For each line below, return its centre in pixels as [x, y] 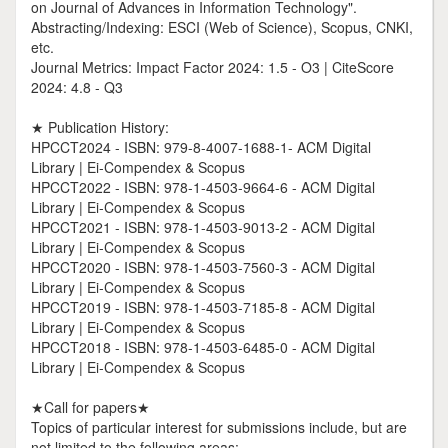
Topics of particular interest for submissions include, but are [219, 427]
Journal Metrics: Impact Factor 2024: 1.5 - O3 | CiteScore [212, 67]
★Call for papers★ [90, 407]
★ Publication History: [100, 127]
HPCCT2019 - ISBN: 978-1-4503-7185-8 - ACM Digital [203, 307]
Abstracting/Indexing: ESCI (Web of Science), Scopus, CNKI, [222, 27]
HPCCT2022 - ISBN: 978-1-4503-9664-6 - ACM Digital [203, 187]
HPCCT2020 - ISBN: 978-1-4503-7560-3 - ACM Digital [203, 267]
